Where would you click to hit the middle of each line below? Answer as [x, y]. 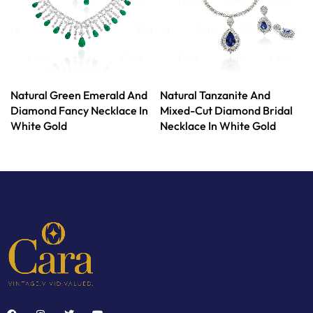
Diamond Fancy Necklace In [79, 111]
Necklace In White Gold [218, 126]
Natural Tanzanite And [215, 95]
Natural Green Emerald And [79, 95]
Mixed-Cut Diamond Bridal [226, 111]
